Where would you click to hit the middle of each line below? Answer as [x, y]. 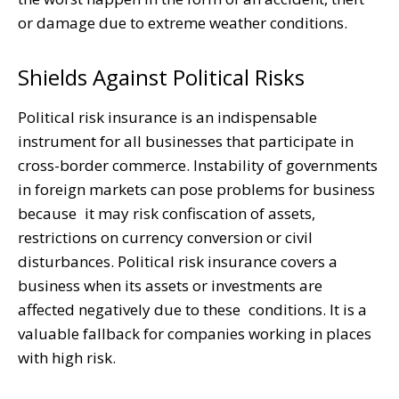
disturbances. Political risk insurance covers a [178, 261]
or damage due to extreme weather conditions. [183, 22]
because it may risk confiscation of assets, [167, 213]
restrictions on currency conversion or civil [165, 237]
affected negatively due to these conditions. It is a [192, 309]
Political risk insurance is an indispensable [171, 117]
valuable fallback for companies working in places [199, 333]
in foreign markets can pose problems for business [196, 189]
